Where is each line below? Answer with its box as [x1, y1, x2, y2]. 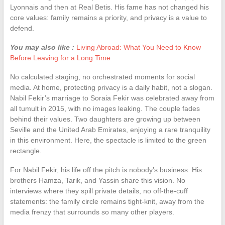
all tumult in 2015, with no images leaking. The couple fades [10, 104, 200, 113]
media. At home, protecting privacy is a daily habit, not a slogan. [10, 83, 212, 91]
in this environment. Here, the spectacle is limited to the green [10, 136, 206, 144]
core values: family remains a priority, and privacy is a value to [10, 13, 207, 22]
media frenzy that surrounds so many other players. [10, 207, 174, 216]
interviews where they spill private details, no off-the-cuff [10, 186, 188, 195]
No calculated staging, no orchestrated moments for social [10, 72, 195, 81]
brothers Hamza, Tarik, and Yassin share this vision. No [10, 176, 185, 184]
